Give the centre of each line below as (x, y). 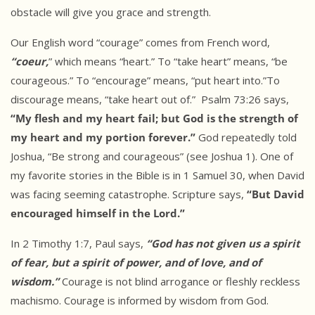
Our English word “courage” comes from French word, (140, 43)
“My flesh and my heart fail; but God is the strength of (154, 118)
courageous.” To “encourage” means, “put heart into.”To (145, 81)
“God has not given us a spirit (223, 244)
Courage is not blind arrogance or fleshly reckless (180, 282)
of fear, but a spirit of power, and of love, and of (136, 263)
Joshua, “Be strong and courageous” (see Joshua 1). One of (152, 156)
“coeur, (30, 62)
